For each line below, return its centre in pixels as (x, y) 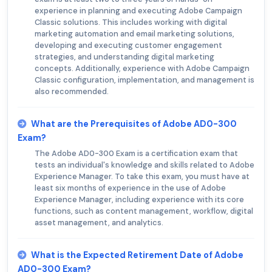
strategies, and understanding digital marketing (124, 57)
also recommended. (72, 92)
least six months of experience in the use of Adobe (130, 188)
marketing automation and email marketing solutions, (134, 34)
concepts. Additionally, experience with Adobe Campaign (142, 69)
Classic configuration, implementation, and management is (144, 80)
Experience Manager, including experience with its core (139, 200)
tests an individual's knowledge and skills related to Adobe (144, 165)
